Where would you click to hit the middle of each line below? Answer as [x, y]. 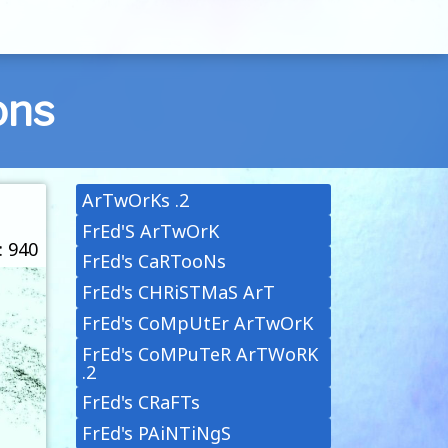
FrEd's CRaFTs [141, 402]
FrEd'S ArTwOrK [151, 230]
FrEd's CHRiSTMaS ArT [179, 292]
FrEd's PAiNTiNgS [157, 433]
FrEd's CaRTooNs [154, 261]
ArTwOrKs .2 [136, 199]
